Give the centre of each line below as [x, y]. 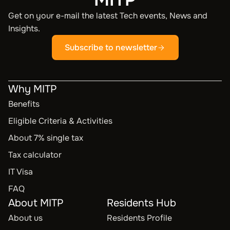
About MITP [36, 203]
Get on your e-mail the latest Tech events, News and [108, 16]
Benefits [24, 104]
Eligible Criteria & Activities [60, 121]
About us [25, 218]
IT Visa [21, 172]
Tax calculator [35, 155]
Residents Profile [139, 218]
